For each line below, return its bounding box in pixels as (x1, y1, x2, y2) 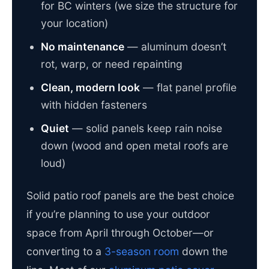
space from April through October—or (26, 226, 214, 240)
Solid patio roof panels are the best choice (26, 189, 234, 202)
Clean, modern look (41, 81, 140, 94)
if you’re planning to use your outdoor (26, 208, 210, 221)
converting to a (26, 245, 104, 258)
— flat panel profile (140, 81, 237, 94)
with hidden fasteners (41, 98, 147, 112)
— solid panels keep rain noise (69, 122, 222, 135)
